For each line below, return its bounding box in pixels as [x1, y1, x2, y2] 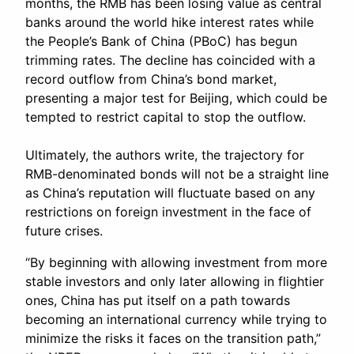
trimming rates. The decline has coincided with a [25, 52, 315, 69]
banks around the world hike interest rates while [25, 14, 314, 31]
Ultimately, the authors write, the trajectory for [25, 147, 304, 164]
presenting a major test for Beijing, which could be [25, 90, 327, 107]
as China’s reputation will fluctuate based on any [25, 185, 315, 201]
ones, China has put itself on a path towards [25, 292, 290, 309]
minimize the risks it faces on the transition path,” [25, 330, 321, 347]
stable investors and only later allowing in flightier [25, 273, 324, 290]
